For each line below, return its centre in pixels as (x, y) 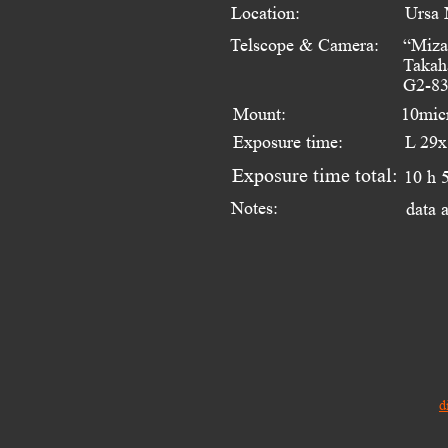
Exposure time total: (315, 175)
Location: (265, 12)
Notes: (254, 207)
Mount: (259, 113)
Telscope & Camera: (304, 44)
